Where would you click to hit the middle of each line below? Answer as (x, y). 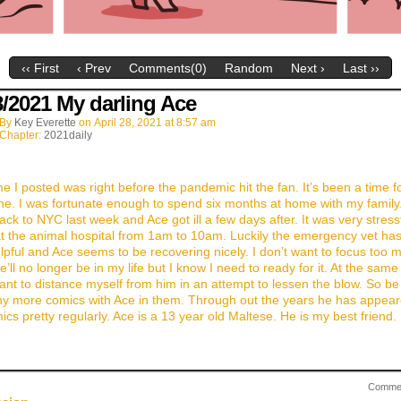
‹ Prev (94, 68)
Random (249, 68)
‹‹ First (40, 68)
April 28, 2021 (128, 123)
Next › (308, 68)
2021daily (68, 135)
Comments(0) (168, 68)
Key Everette (45, 123)
